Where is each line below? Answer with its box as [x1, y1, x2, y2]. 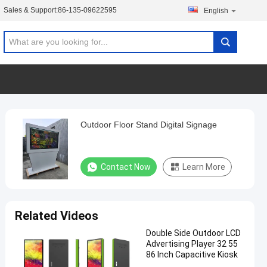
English [204, 7, 228, 15]
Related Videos [15, 209, 98, 223]
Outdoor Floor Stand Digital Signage [80, 120, 217, 129]
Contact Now [101, 162, 151, 172]
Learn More [182, 162, 225, 172]
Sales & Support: [4, 6, 58, 14]
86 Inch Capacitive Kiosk [146, 250, 238, 259]
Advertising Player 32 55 [146, 239, 238, 249]
